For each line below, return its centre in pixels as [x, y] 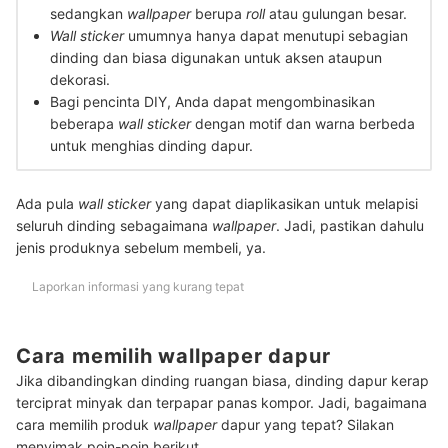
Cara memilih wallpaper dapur [173, 355]
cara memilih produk [84, 425]
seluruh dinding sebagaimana [114, 225]
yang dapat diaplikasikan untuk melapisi [286, 203]
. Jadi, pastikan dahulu [350, 225]
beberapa [84, 123]
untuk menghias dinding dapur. [153, 145]
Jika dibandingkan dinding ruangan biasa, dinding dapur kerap [222, 381]
